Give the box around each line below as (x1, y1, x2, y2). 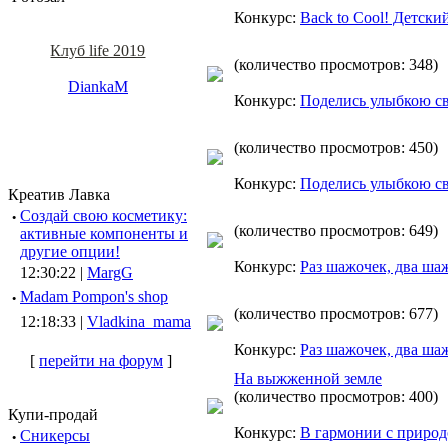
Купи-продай (8, 406, 98, 423)
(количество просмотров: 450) (234, 139, 438, 156)
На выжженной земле (234, 370, 382, 387)
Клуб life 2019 (50, 42, 146, 59)
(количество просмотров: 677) (234, 305, 438, 322)
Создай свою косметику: (20, 207, 187, 224)
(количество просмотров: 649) (234, 222, 438, 239)
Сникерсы (20, 427, 90, 444)
